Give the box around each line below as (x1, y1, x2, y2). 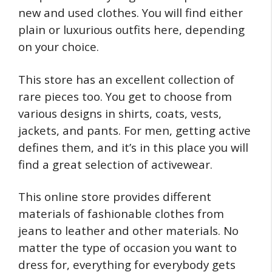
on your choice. (18, 39, 99, 55)
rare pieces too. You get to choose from (18, 88, 232, 104)
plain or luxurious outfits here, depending (18, 22, 245, 38)
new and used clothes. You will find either (18, 5, 243, 21)
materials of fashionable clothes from (18, 206, 224, 222)
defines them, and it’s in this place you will (18, 139, 248, 155)
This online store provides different (18, 189, 211, 205)
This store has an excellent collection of (18, 71, 234, 87)
